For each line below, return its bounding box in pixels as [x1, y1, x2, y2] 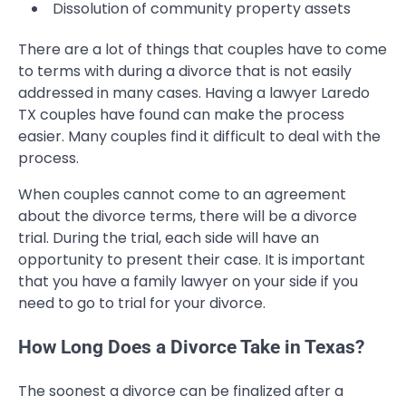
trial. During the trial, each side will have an [18, 227, 319, 249]
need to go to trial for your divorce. [18, 293, 266, 314]
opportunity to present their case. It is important [18, 249, 365, 271]
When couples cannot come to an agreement [18, 184, 346, 206]
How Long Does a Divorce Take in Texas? [18, 336, 364, 358]
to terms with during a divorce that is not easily [18, 61, 352, 82]
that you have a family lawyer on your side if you [18, 271, 358, 293]
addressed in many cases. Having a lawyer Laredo [18, 82, 370, 104]
